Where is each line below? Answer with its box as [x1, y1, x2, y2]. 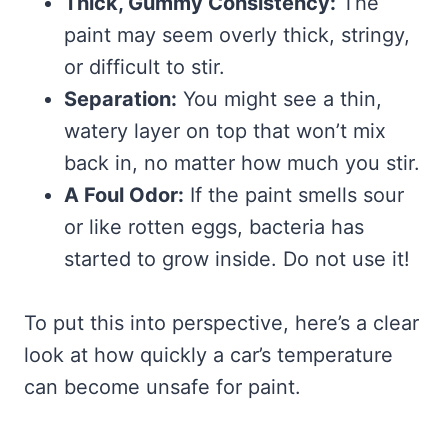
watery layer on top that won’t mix [64, 119, 386, 144]
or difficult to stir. [64, 55, 225, 80]
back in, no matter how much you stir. [64, 151, 420, 176]
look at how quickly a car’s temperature [24, 343, 393, 368]
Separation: [64, 87, 177, 112]
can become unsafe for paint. [24, 375, 301, 400]
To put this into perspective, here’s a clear [24, 311, 419, 336]
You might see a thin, [177, 87, 382, 112]
